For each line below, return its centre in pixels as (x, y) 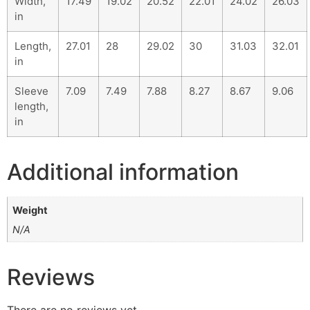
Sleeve (31, 91)
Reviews (51, 277)
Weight (30, 210)
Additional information (123, 172)
